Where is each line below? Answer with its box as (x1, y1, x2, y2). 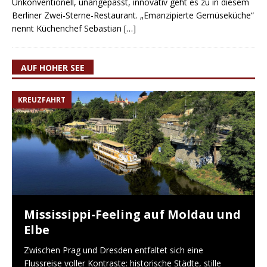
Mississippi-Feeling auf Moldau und (24, 206, 241, 222)
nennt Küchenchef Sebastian (12, 23, 124, 35)
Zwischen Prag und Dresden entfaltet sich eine (24, 244, 203, 256)
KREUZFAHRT (18, 95, 66, 105)
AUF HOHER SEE (21, 62, 85, 74)
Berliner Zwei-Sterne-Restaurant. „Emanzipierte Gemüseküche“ (12, 10, 254, 21)
